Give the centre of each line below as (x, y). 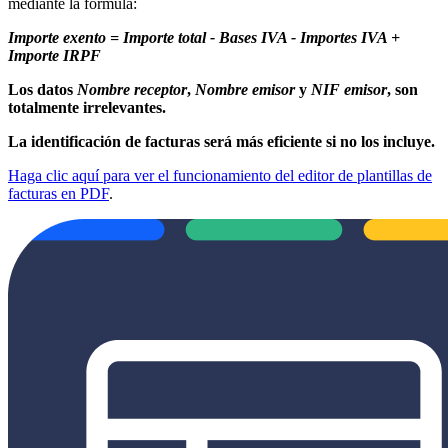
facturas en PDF (58, 193)
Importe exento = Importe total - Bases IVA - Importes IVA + (204, 37)
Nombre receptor (132, 89)
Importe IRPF (54, 55)
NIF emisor (349, 89)
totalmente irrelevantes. (87, 107)
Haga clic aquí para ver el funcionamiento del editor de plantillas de (220, 175)
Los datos (42, 89)
